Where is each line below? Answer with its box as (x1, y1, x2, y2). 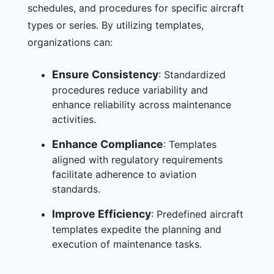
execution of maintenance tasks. (52, 237, 202, 250)
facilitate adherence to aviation (52, 168, 196, 180)
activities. (52, 113, 96, 125)
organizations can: (28, 35, 113, 48)
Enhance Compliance (52, 137, 163, 150)
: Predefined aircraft (151, 207, 243, 220)
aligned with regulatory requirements (52, 153, 223, 166)
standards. (52, 182, 100, 195)
